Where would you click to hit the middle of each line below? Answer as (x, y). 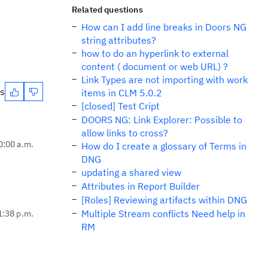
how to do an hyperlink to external (155, 53)
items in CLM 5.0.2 (122, 93)
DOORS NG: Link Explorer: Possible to (162, 120)
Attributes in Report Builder (141, 186)
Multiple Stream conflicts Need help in (163, 214)
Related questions (107, 10)
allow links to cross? (125, 133)
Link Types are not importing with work (165, 80)
